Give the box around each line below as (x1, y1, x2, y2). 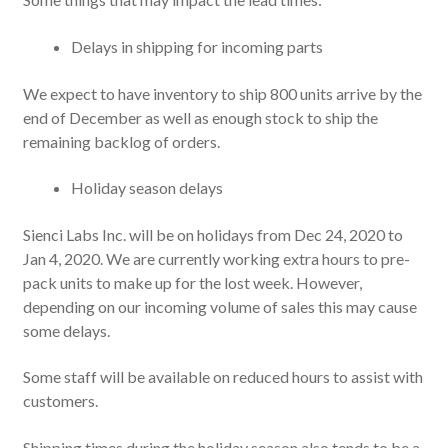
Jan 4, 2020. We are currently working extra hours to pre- (22, 248, 410, 268)
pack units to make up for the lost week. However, (22, 272, 362, 292)
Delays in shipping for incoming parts (70, 36, 323, 56)
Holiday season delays (70, 178, 223, 198)
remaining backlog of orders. (22, 131, 220, 151)
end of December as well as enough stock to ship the (22, 107, 378, 127)
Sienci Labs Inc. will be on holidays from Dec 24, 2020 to (22, 224, 403, 244)
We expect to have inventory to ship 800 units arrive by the (22, 83, 422, 103)
